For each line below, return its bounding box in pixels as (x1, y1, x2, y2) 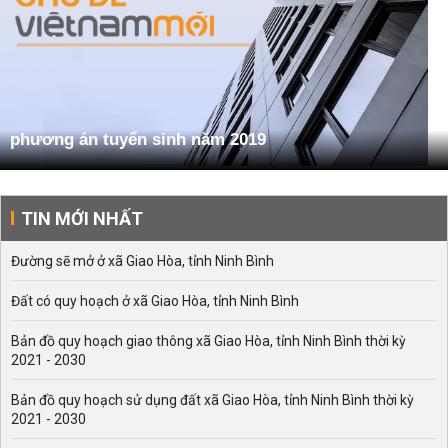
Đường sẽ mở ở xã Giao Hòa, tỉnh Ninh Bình (11, 253, 274, 270)
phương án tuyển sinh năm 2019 (10, 130, 266, 150)
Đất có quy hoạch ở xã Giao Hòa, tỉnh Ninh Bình (11, 293, 299, 310)
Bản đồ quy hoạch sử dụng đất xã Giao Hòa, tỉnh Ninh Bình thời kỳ (11, 392, 414, 409)
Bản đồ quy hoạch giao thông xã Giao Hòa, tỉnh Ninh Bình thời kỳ (11, 333, 406, 350)
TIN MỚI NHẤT (21, 208, 143, 230)
